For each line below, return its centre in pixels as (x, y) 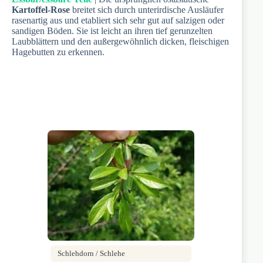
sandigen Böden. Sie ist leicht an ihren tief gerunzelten (112, 31)
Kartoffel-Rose (41, 9)
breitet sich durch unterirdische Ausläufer (147, 9)
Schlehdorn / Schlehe (92, 253)
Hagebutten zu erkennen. (58, 52)
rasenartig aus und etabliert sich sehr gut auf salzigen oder (118, 20)
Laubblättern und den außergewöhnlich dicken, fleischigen (120, 41)
